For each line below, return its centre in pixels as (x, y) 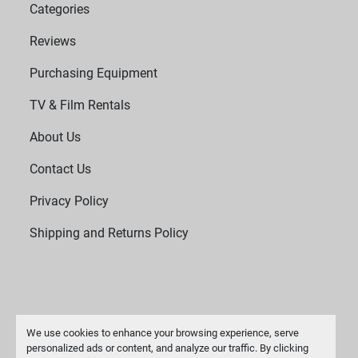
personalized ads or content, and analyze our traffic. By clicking (167, 348)
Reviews (53, 42)
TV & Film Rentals (80, 105)
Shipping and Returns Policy (109, 233)
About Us (56, 137)
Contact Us (61, 169)
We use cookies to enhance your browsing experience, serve (162, 332)
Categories (60, 10)
